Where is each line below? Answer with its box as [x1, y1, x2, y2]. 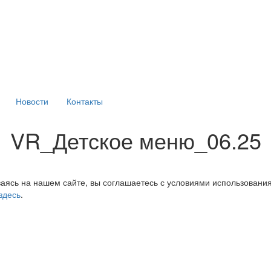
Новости [16, 95, 48, 108]
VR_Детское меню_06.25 [10, 125, 261, 156]
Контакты [67, 95, 103, 108]
